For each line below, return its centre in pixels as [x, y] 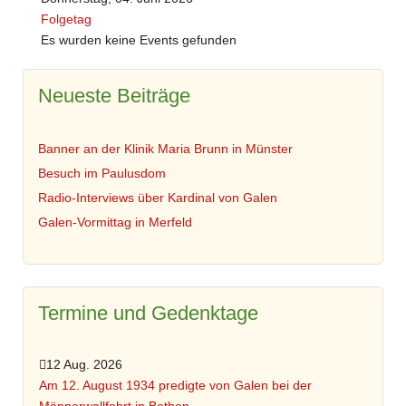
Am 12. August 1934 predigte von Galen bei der [175, 386]
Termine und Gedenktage [149, 314]
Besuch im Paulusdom [102, 174]
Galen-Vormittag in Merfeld [116, 222]
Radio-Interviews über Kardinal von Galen [160, 198]
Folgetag [67, 19]
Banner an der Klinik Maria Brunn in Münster [166, 149]
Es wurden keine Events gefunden [139, 40]
